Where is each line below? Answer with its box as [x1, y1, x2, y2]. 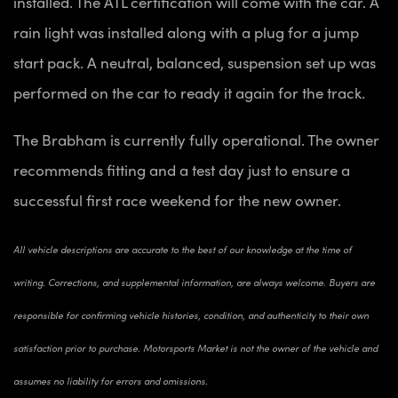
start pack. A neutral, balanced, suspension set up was [13, 51, 376, 73]
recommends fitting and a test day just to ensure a [13, 158, 350, 180]
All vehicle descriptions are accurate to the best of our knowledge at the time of [13, 242, 352, 256]
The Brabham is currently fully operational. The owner [13, 128, 379, 150]
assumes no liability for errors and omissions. [13, 373, 208, 387]
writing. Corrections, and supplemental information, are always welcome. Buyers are [13, 275, 375, 289]
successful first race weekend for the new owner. [13, 188, 341, 211]
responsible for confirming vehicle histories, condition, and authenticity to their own [13, 307, 369, 322]
